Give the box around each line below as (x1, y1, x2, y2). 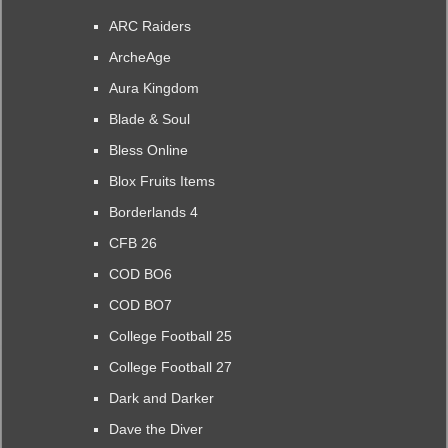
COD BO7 (108, 296, 172, 313)
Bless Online (108, 141, 188, 158)
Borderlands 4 (108, 203, 198, 220)
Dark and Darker (108, 389, 214, 406)
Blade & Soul (108, 110, 190, 127)
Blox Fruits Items (108, 172, 215, 189)
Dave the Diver (108, 420, 203, 437)
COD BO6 (108, 265, 172, 282)
